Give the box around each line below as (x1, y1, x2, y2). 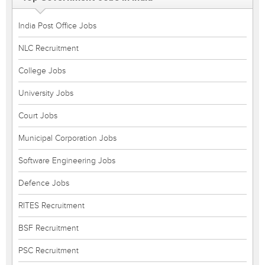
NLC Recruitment (18, 43, 79, 53)
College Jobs (18, 66, 66, 76)
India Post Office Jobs (18, 21, 96, 31)
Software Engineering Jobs (18, 156, 115, 166)
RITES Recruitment (18, 201, 85, 211)
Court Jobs (18, 111, 57, 121)
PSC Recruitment (18, 245, 79, 256)
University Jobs (18, 88, 73, 98)
